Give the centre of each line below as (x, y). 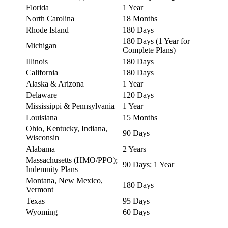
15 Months (140, 118)
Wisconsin (42, 138)
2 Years (134, 149)
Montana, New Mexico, (64, 181)
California (42, 73)
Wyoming (42, 212)
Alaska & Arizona (55, 84)
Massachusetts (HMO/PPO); (72, 160)
